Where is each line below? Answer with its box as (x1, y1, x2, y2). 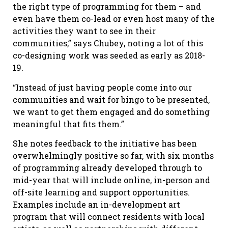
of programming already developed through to (13, 162, 202, 174)
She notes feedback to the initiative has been (13, 138, 197, 149)
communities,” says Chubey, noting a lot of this (13, 38, 203, 49)
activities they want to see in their (13, 25, 156, 37)
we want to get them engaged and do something (13, 106, 210, 117)
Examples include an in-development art (13, 199, 180, 210)
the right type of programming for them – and (13, 1, 201, 12)
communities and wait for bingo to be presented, (13, 94, 210, 105)
